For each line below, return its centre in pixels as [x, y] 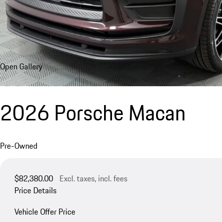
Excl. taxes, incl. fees [93, 178]
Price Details [35, 190]
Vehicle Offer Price [45, 211]
